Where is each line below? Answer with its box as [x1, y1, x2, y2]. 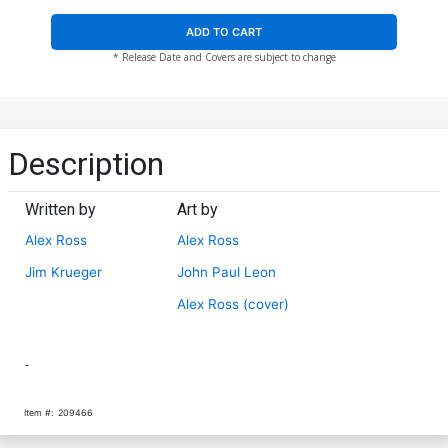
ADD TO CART [186, 24, 262, 39]
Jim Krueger [25, 263, 102, 280]
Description [8, 144, 164, 183]
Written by [25, 199, 96, 219]
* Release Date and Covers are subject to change [112, 49, 336, 64]
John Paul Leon [177, 263, 277, 280]
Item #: [24, 406, 53, 418]
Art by [177, 199, 219, 219]
